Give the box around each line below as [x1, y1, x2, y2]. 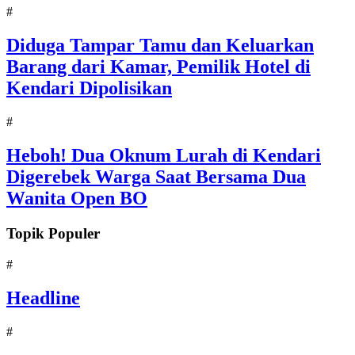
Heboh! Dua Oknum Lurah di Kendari [6, 145, 321, 166]
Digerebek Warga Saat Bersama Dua [6, 166, 306, 188]
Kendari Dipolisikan [6, 78, 172, 99]
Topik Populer [6, 225, 100, 242]
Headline [6, 287, 80, 308]
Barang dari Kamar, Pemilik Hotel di [6, 56, 311, 78]
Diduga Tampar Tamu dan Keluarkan [6, 35, 314, 56]
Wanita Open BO [6, 188, 147, 209]
